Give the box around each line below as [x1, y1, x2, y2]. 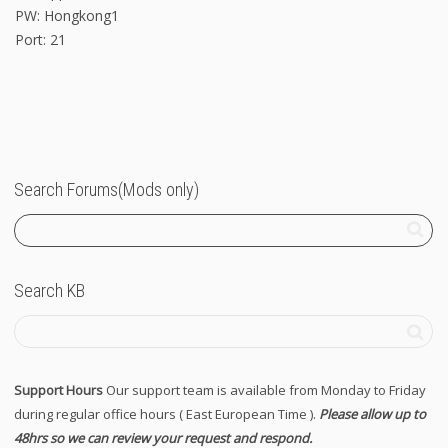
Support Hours [14, 380, 103, 399]
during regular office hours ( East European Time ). [14, 404, 319, 423]
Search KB [14, 279, 85, 301]
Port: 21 [15, 29, 66, 49]
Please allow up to [319, 404, 426, 423]
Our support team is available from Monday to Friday [103, 380, 426, 399]
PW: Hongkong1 [15, 5, 119, 25]
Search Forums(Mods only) [14, 178, 199, 200]
